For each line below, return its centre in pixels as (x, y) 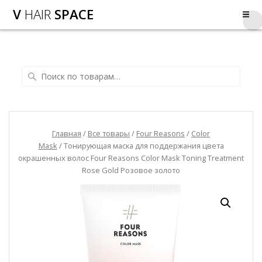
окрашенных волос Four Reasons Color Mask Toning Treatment (131, 158)
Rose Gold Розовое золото (131, 170)
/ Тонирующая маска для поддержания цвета (140, 145)
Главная (67, 133)
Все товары (109, 133)
